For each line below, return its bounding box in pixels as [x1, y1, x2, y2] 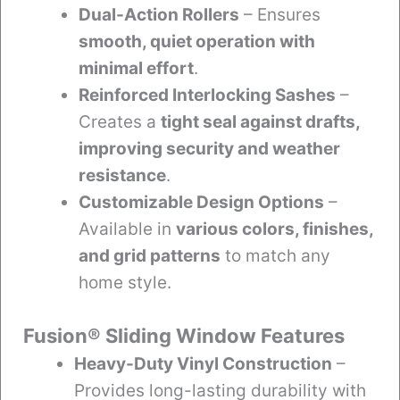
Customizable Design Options [79, 191, 324, 212]
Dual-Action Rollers [79, 4, 239, 25]
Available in [79, 218, 176, 239]
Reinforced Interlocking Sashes [79, 84, 336, 105]
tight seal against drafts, [161, 111, 360, 132]
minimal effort [79, 57, 194, 79]
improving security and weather [79, 137, 340, 159]
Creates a [79, 111, 161, 132]
